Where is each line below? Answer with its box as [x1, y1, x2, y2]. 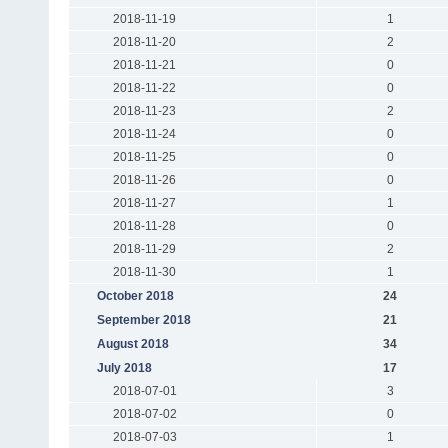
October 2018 [96, 288, 174, 303]
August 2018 [96, 336, 169, 351]
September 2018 [96, 312, 191, 327]
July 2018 [96, 360, 152, 375]
